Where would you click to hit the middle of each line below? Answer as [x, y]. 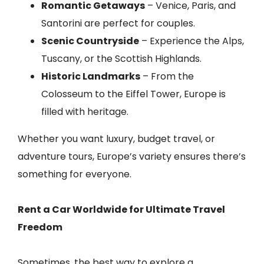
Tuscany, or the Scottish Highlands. [121, 59]
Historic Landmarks [91, 76]
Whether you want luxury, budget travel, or [116, 139]
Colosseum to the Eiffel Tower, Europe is [133, 94]
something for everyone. [75, 174]
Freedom [40, 227]
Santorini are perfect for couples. [118, 23]
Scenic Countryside [90, 41]
